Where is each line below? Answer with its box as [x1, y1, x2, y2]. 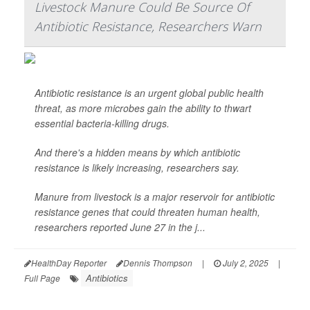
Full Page [24, 272, 60, 284]
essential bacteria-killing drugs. [35, 116, 170, 130]
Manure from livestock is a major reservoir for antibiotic [35, 190, 275, 203]
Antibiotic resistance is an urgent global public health [35, 86, 264, 100]
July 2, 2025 [221, 257, 268, 268]
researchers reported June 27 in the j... [35, 220, 206, 234]
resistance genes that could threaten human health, [35, 205, 260, 219]
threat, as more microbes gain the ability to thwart [35, 101, 251, 115]
